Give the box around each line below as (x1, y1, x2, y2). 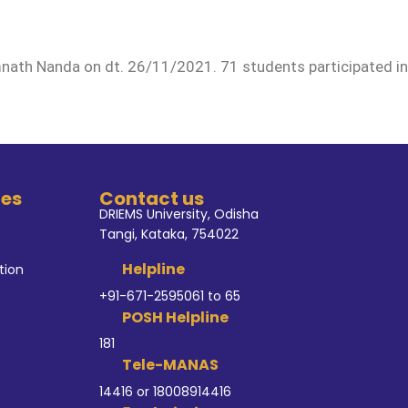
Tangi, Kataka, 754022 (98, 225, 239, 243)
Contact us (98, 186, 204, 211)
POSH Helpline (122, 306, 229, 328)
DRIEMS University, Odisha (98, 205, 259, 223)
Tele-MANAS (122, 354, 219, 375)
